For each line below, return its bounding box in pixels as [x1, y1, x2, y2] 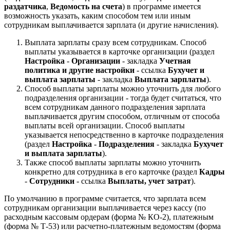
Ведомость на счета [50, 2, 122, 11]
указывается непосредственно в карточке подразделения [25, 130, 223, 139]
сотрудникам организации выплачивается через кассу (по [4, 203, 206, 212]
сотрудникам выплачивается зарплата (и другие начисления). [4, 20, 219, 29]
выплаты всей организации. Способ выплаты [25, 121, 185, 130]
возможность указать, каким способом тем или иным [4, 11, 190, 20]
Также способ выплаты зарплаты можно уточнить [25, 158, 201, 167]
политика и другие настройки [25, 65, 135, 74]
